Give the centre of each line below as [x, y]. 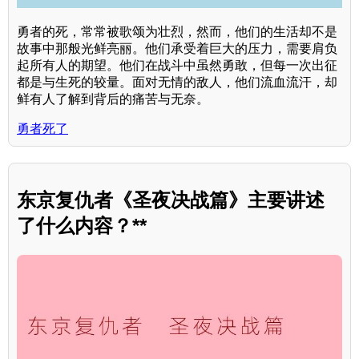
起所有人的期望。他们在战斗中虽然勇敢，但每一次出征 [177, 65]
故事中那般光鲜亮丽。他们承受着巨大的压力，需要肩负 [177, 48]
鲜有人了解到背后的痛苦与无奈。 [113, 99]
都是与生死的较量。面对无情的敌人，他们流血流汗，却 [177, 82]
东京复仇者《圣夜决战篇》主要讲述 [171, 200]
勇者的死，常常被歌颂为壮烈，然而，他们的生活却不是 [177, 31]
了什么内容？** [82, 225]
